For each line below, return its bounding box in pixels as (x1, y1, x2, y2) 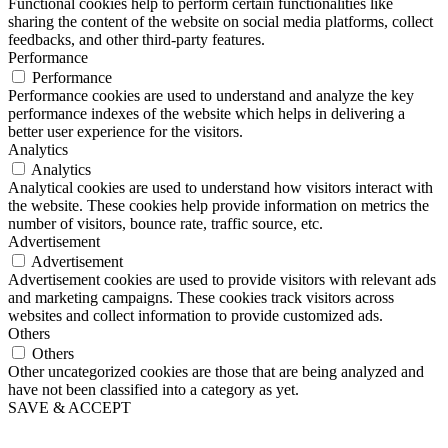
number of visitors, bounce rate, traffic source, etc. (8, 214, 323, 232)
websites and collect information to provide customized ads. (8, 306, 383, 324)
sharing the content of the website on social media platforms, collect (8, 12, 433, 30)
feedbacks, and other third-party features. (8, 30, 265, 48)
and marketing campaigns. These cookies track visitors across (8, 288, 394, 306)
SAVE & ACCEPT (8, 398, 131, 416)
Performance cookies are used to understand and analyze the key (8, 86, 414, 104)
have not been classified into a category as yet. (8, 380, 299, 398)
